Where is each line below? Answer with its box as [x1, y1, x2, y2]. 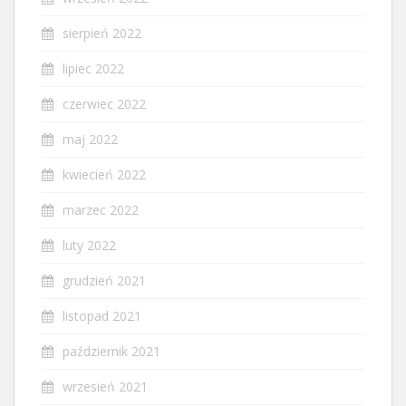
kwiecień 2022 [63, 165, 146, 183]
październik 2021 [63, 342, 160, 360]
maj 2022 [63, 130, 118, 148]
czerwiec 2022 [63, 94, 146, 112]
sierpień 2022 [63, 24, 141, 42]
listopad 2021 [63, 306, 141, 324]
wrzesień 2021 [63, 377, 148, 395]
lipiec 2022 [63, 59, 124, 77]
